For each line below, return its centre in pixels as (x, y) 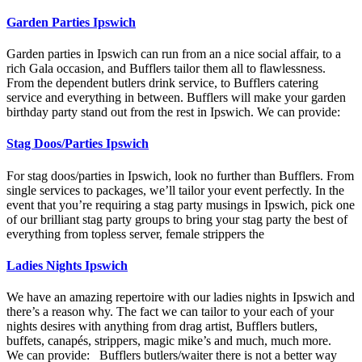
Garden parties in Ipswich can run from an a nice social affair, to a (174, 54)
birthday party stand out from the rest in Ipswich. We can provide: (173, 112)
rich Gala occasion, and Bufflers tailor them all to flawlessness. (166, 69)
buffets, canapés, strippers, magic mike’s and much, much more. (172, 341)
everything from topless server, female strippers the (135, 234)
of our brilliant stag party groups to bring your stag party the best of (177, 219)
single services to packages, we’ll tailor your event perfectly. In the (175, 190)
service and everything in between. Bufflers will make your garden (176, 98)
